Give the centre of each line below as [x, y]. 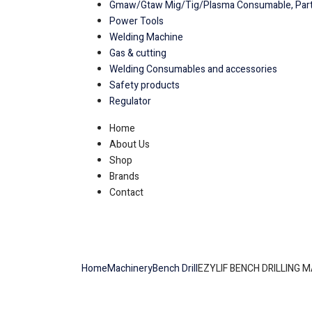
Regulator [130, 101]
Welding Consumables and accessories [193, 69]
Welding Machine [146, 37]
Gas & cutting [138, 53]
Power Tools [136, 21]
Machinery [130, 268]
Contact [126, 192]
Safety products [145, 85]
